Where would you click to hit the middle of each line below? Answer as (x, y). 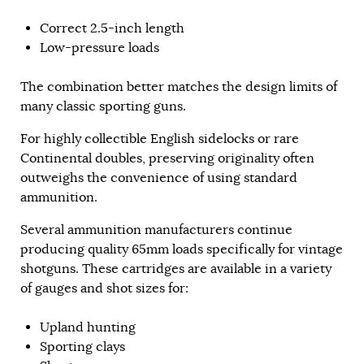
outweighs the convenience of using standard (159, 178)
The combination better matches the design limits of (179, 87)
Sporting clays (82, 347)
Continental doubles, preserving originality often (167, 159)
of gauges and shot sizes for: (104, 289)
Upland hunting (88, 328)
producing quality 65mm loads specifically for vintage (182, 250)
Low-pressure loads (100, 48)
